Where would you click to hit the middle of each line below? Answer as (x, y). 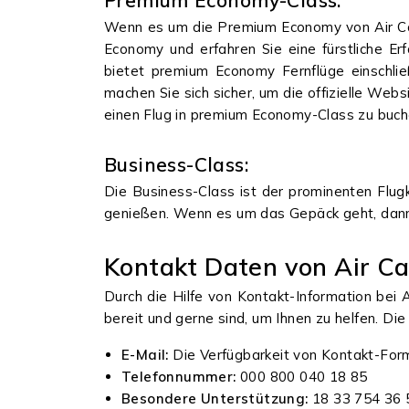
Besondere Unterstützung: (217, 399)
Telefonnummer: (181, 377)
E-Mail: (147, 355)
